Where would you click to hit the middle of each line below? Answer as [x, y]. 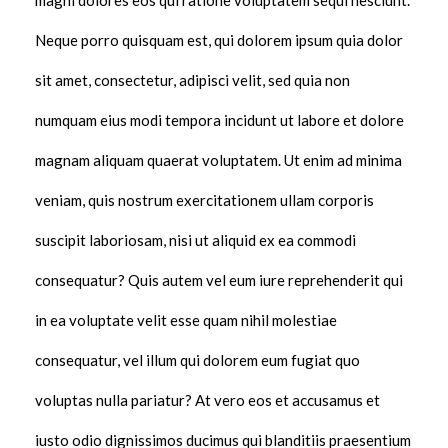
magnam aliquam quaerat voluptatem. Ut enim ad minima [218, 160]
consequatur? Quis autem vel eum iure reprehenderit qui [219, 280]
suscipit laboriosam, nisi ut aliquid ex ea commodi [195, 240]
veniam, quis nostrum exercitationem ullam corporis [204, 200]
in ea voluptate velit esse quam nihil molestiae [186, 320]
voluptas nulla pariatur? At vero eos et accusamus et [207, 400]
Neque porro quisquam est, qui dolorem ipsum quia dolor [219, 40]
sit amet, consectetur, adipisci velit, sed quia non [192, 80]
